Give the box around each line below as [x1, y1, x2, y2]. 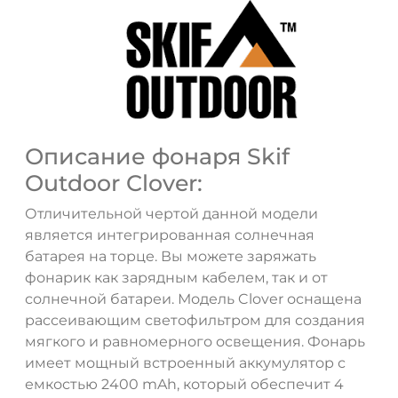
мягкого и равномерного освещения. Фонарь [25, 333, 365, 351]
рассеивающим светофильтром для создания [25, 312, 365, 330]
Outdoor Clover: [25, 170, 203, 197]
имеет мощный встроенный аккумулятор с [25, 354, 346, 372]
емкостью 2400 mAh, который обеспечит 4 [25, 376, 344, 394]
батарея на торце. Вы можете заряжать [25, 248, 316, 266]
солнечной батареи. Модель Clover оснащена [25, 291, 362, 308]
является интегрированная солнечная [25, 227, 314, 244]
